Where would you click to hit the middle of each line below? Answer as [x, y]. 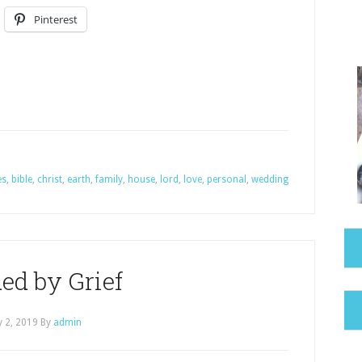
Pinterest [56, 19]
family [109, 179]
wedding [270, 179]
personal [227, 179]
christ [50, 179]
